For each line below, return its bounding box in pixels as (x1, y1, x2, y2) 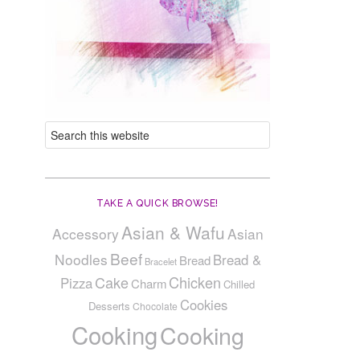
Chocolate (132, 298, 178, 313)
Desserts (88, 297, 130, 313)
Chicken (169, 271, 221, 292)
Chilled (223, 276, 255, 292)
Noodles (54, 248, 108, 269)
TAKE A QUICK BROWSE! (96, 197, 219, 209)
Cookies (179, 294, 227, 314)
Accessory (51, 223, 119, 243)
